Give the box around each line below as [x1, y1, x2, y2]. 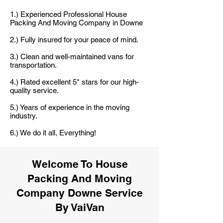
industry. [10, 111, 37, 120]
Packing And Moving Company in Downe [10, 18, 143, 27]
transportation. [10, 61, 57, 69]
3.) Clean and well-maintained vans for [10, 52, 134, 61]
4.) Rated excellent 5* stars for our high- [10, 78, 139, 86]
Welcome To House [31, 158, 128, 170]
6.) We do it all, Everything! [10, 128, 96, 137]
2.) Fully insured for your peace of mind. [10, 35, 138, 44]
